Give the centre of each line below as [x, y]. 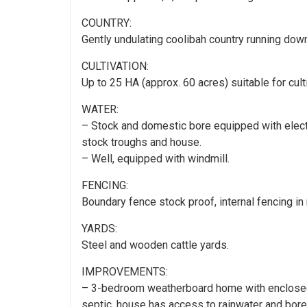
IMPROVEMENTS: [125, 271]
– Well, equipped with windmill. [156, 158]
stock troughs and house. [142, 142]
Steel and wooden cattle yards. [155, 245]
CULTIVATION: [115, 66]
